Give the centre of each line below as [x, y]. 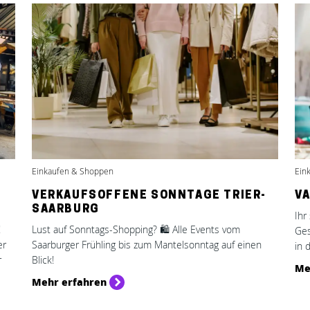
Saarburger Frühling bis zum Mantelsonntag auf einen [147, 245]
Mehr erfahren [69, 282]
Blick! [43, 260]
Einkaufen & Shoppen [73, 171]
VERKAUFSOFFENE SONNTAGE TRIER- [149, 196]
